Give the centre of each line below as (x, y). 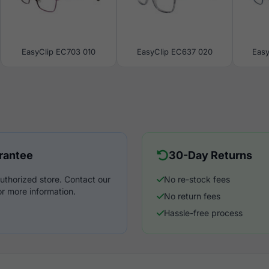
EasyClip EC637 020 (174, 52)
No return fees (192, 196)
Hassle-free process (203, 213)
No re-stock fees (197, 179)
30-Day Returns (210, 155)
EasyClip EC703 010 (59, 52)
